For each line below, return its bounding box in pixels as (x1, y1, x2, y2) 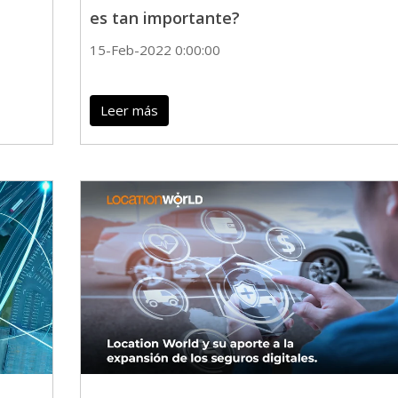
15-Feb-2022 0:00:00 (89, 40, 220, 59)
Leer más (99, 100, 158, 119)
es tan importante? (89, 6, 240, 28)
